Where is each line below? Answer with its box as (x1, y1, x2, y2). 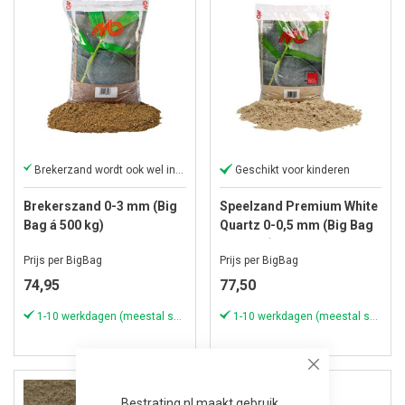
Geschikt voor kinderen (234, 163, 350, 176)
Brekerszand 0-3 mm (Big (24, 198, 177, 213)
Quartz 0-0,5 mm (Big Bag (219, 217, 373, 232)
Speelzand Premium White (219, 198, 378, 213)
